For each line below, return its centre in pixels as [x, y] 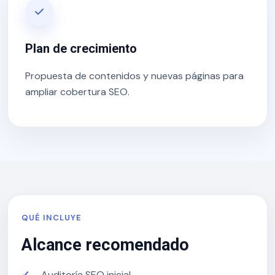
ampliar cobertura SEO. [77, 92]
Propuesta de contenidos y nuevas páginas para [134, 76]
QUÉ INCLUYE [52, 218]
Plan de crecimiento [81, 48]
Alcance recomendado [105, 245]
